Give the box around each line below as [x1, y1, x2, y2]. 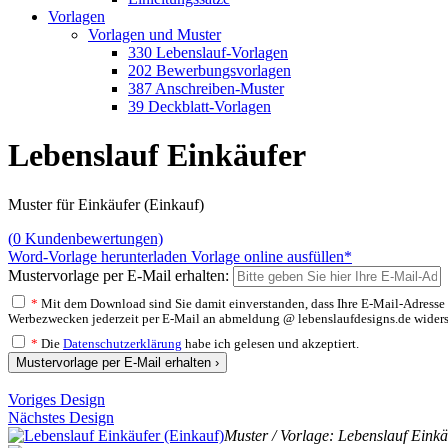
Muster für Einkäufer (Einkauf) [8, 195, 204, 213]
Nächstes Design [8, 408, 114, 426]
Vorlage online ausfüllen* [191, 247, 352, 265]
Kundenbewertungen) [21, 229, 163, 247]
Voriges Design [8, 390, 105, 408]
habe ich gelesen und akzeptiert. [182, 336, 359, 351]
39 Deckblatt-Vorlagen [128, 98, 271, 115]
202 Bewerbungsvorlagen [128, 62, 291, 79]
